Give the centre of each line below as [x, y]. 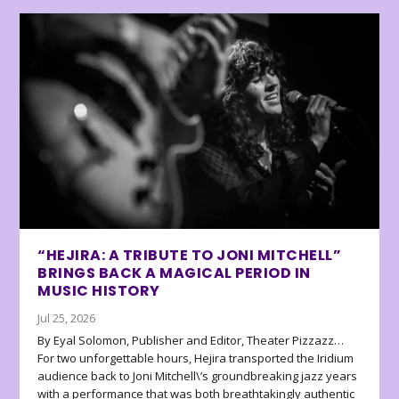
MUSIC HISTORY [99, 291]
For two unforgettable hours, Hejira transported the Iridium [196, 358]
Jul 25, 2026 [67, 318]
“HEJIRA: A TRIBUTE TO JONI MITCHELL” [190, 256]
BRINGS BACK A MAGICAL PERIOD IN [174, 273]
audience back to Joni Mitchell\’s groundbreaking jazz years [198, 376]
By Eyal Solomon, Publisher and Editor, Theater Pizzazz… [191, 341]
